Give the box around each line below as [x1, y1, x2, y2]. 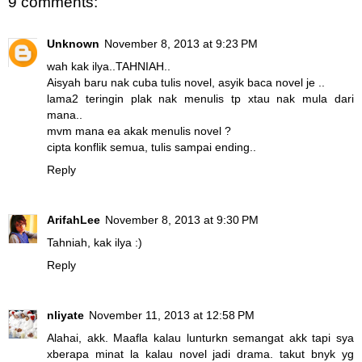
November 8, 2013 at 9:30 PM [105, 213, 259, 227]
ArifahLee [47, 213, 100, 227]
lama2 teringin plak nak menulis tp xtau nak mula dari [47, 92, 354, 106]
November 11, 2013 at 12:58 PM [89, 309, 255, 322]
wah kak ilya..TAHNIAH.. [47, 60, 170, 74]
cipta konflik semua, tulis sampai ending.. [47, 141, 256, 154]
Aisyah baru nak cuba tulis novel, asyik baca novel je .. [47, 76, 325, 90]
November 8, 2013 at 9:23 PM [104, 37, 258, 51]
